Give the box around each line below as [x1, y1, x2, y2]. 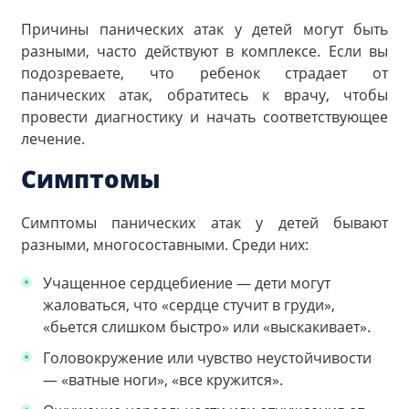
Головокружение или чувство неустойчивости [43, 347, 372, 368]
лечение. [21, 128, 85, 149]
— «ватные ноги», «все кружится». [43, 369, 283, 390]
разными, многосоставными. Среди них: [21, 235, 309, 256]
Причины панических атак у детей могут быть [21, 18, 388, 39]
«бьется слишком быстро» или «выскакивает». [43, 316, 371, 337]
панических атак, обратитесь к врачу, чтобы [21, 84, 388, 105]
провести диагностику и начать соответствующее [21, 106, 388, 127]
